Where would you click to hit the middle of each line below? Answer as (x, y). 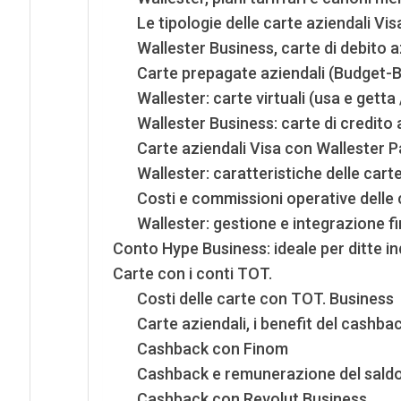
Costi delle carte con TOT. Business (265, 299)
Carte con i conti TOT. (192, 274)
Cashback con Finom (212, 349)
